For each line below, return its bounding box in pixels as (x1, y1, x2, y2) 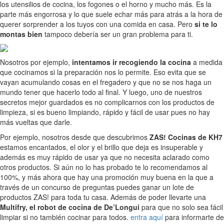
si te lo (194, 19, 217, 29)
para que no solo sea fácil (139, 202, 223, 212)
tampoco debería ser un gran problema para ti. (42, 29, 193, 39)
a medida (191, 57, 222, 67)
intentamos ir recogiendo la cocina (72, 57, 191, 67)
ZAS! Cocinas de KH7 (149, 132, 222, 142)
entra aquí (130, 212, 163, 222)
